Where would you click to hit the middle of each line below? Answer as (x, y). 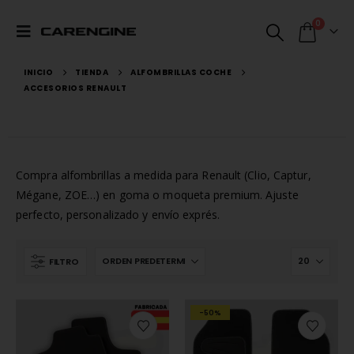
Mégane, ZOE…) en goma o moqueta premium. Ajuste (157, 195)
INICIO (38, 72)
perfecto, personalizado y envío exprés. (118, 215)
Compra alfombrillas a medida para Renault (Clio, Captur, (164, 175)
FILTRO (64, 261)
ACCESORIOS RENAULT (75, 88)
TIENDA (92, 72)
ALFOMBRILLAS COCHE (181, 72)
